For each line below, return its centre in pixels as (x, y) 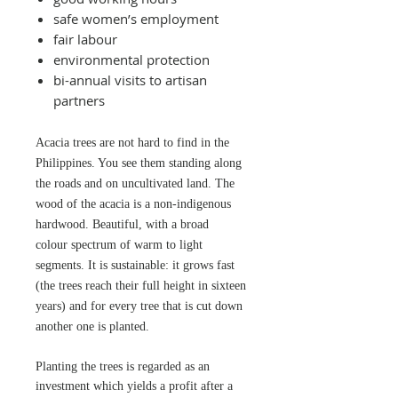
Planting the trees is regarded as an (123, 366)
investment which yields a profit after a (134, 386)
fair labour (85, 39)
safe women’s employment (136, 18)
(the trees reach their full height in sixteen (141, 285)
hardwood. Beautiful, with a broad (122, 224)
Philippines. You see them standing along (139, 163)
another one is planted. (92, 326)
